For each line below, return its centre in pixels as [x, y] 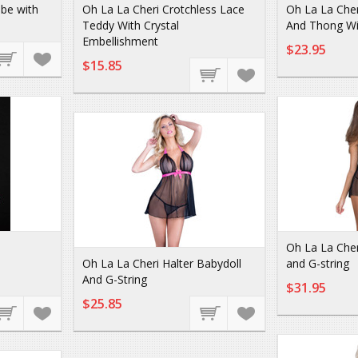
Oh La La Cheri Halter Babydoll [162, 263]
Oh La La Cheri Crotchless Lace [163, 9]
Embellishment [120, 41]
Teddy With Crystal [131, 25]
